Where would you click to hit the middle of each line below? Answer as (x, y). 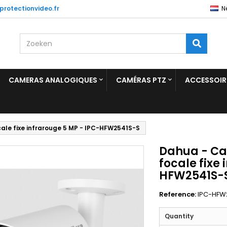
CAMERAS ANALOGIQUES (53, 80)
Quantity (179, 216)
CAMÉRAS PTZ (141, 80)
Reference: (178, 194)
